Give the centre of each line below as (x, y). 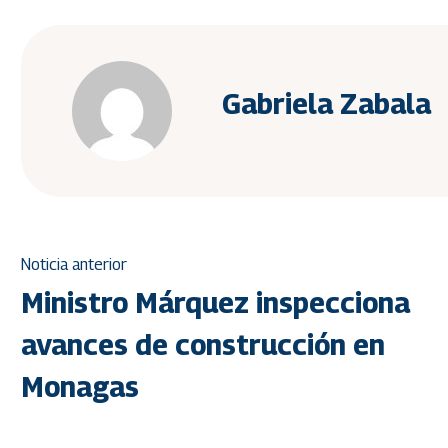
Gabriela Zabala (326, 103)
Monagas (80, 386)
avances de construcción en (203, 344)
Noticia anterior (74, 264)
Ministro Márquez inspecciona (215, 302)
